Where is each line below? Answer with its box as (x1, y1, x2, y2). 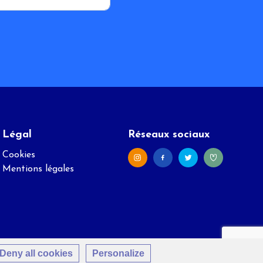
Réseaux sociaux (127, 129, 210, 141)
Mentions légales (2, 164, 75, 174)
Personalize (92, 248, 144, 258)
